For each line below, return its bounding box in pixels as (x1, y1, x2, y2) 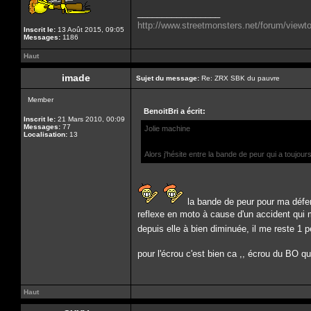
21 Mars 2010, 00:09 (56, 115, 125, 123)
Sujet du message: (136, 74, 199, 82)
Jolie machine (144, 124, 190, 133)
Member (28, 96, 53, 103)
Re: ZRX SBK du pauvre (199, 74, 280, 82)
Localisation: (24, 131, 67, 138)
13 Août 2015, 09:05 (56, 26, 124, 33)
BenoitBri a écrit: (144, 107, 205, 115)
